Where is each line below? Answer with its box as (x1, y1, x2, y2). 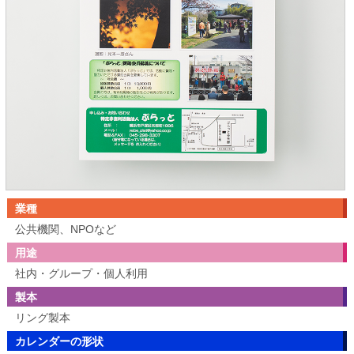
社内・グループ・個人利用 (14, 266, 148, 280)
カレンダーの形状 (14, 334, 104, 348)
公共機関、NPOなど (14, 222, 116, 235)
